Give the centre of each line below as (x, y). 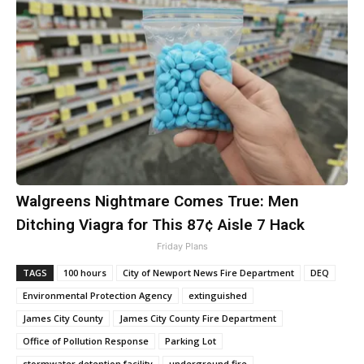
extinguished (218, 295)
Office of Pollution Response (86, 340)
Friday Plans (182, 246)
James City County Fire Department (198, 318)
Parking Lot (191, 340)
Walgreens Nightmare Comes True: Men (158, 201)
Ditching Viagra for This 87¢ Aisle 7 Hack (160, 224)
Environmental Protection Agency (97, 295)
